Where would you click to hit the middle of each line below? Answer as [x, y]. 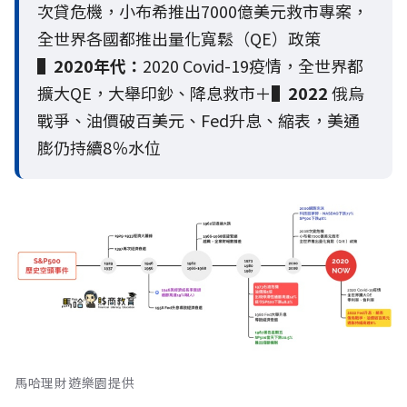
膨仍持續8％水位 [99, 148]
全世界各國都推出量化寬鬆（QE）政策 [179, 39]
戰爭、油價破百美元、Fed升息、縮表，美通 [199, 120]
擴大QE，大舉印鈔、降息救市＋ [154, 93]
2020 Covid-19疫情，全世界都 [253, 66]
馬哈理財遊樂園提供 [75, 382]
